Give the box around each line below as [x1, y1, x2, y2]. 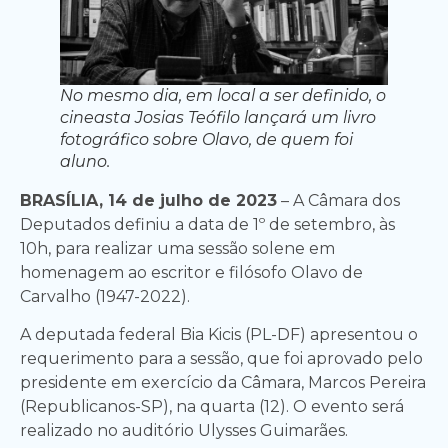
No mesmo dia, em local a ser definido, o [60, 86, 386, 105]
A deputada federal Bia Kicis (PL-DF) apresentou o [20, 325, 418, 345]
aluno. [60, 152, 110, 171]
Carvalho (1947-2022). [20, 287, 190, 306]
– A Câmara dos [277, 191, 400, 210]
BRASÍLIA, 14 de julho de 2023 [20, 191, 277, 210]
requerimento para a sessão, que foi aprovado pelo [20, 349, 423, 369]
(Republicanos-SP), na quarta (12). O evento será [20, 397, 404, 417]
